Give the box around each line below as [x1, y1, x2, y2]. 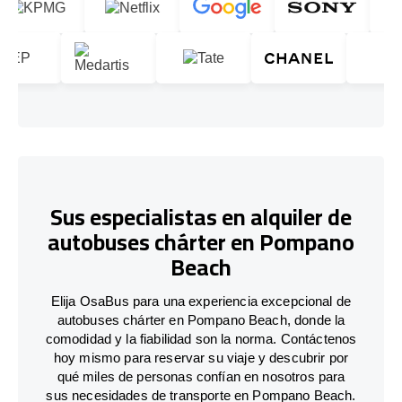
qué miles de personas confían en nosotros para [57, 368, 345, 384]
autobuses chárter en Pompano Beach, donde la [57, 311, 345, 328]
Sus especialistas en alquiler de [50, 196, 352, 239]
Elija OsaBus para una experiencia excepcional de [50, 293, 352, 309]
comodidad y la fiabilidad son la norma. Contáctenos [45, 330, 357, 346]
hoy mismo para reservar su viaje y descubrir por [53, 349, 349, 365]
